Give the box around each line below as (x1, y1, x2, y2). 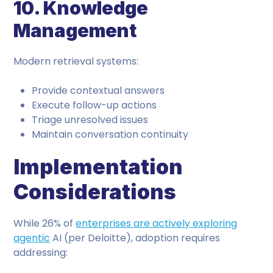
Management (13, 19, 137, 41)
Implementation (13, 154, 183, 179)
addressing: (13, 246, 68, 260)
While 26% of (13, 216, 76, 230)
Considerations (13, 179, 177, 204)
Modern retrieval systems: (13, 54, 139, 68)
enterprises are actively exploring (76, 216, 238, 230)
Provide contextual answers (32, 83, 165, 97)
